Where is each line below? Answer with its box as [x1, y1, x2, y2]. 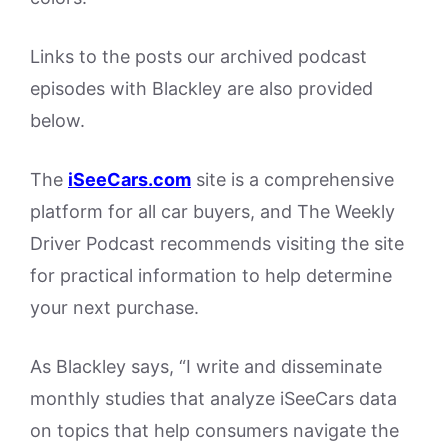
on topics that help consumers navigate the [30, 419, 399, 441]
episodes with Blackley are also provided [30, 77, 373, 99]
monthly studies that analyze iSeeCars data [30, 387, 397, 409]
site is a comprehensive [191, 168, 394, 190]
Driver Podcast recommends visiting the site [30, 232, 404, 254]
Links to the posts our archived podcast [30, 45, 367, 67]
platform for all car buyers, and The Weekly [30, 200, 395, 222]
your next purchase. [30, 296, 199, 318]
